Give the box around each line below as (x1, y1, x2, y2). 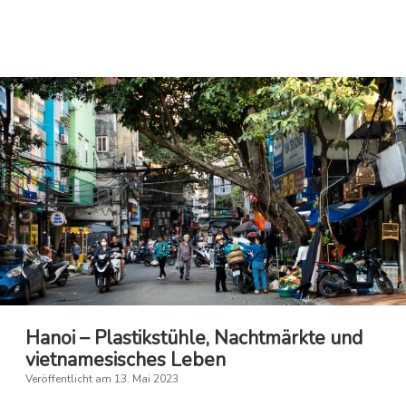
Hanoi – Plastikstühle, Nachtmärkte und (25, 325, 362, 351)
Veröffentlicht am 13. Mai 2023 (25, 372, 179, 386)
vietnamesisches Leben (25, 347, 226, 372)
